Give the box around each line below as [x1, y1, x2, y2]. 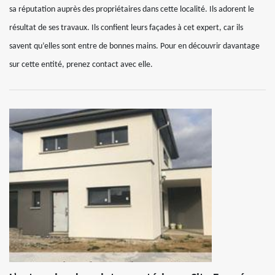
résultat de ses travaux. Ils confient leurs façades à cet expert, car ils [9, 23, 243, 33]
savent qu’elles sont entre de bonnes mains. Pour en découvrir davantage [9, 41, 260, 51]
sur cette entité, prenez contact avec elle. [9, 60, 153, 69]
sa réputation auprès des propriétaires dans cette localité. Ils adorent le [9, 4, 254, 14]
